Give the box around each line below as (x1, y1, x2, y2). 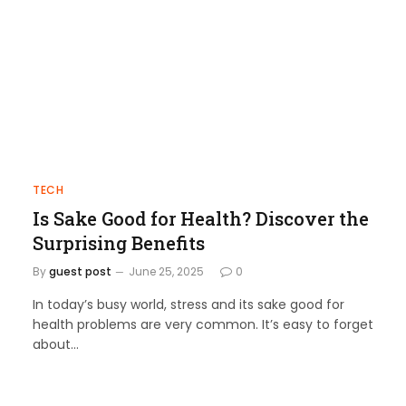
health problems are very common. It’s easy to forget (33, 314, 373, 333)
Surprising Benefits (33, 230, 205, 255)
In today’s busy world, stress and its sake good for (33, 295, 344, 314)
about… (33, 334, 79, 353)
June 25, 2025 (129, 263, 204, 279)
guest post (49, 263, 111, 279)
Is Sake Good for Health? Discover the (33, 206, 369, 230)
